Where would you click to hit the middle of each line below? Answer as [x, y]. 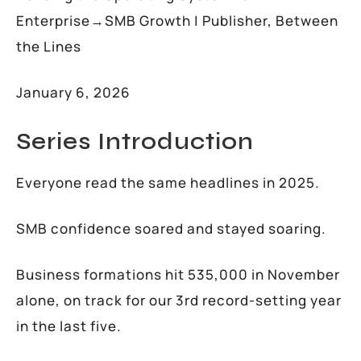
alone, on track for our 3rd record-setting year [179, 300]
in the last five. [69, 326]
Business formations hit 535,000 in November [178, 274]
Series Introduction [135, 141]
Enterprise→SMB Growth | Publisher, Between [177, 20]
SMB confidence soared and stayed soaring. [171, 228]
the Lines [49, 46]
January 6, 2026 [73, 92]
